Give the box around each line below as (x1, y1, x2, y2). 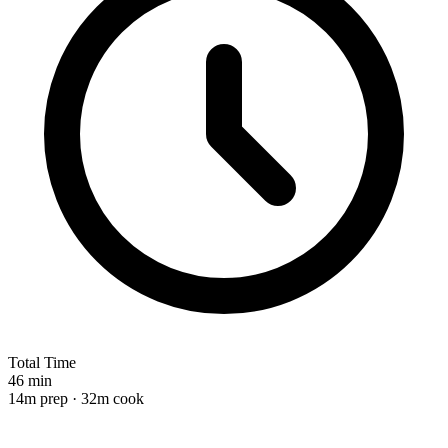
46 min (8, 371, 52, 389)
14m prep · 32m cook (8, 389, 144, 407)
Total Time (8, 353, 76, 371)
